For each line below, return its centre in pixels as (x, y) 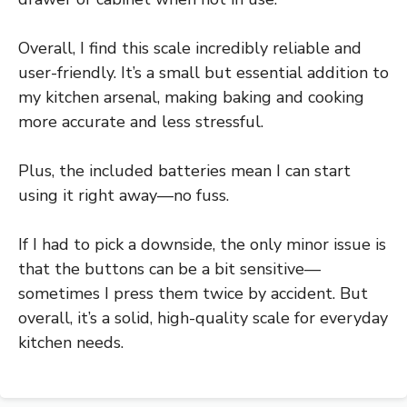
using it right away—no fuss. (124, 196)
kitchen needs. (71, 343)
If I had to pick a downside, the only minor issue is (202, 245)
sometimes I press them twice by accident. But (193, 294)
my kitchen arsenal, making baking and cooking (191, 98)
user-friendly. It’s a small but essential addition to (203, 73)
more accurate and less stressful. (141, 122)
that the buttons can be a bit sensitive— (169, 269)
